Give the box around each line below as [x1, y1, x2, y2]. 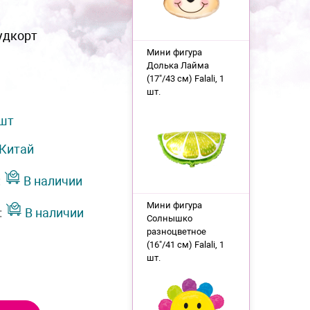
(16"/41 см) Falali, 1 [146, 239, 224, 250]
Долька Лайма [146, 60, 209, 71]
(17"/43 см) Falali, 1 [146, 73, 224, 84]
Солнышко [146, 213, 192, 224]
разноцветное [146, 226, 206, 237]
